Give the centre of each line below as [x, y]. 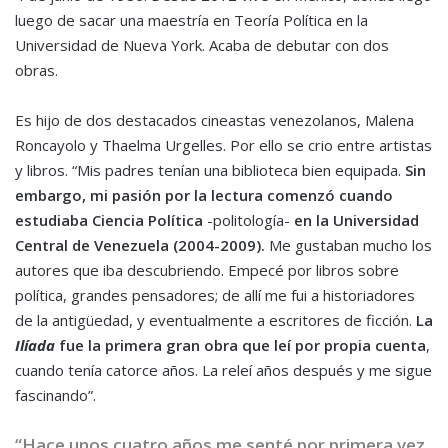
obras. [36, 70]
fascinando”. [55, 395]
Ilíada [35, 345]
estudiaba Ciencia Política [111, 220]
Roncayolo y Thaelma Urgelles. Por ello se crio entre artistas [223, 145]
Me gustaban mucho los [350, 245]
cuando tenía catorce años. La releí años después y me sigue [223, 370]
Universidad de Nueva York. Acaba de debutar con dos [202, 45]
